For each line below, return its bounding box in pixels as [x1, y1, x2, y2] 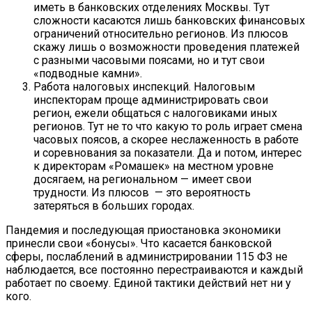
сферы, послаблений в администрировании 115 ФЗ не [6, 249, 288, 263]
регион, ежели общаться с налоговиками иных [33, 106, 277, 120]
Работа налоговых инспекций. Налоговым [33, 79, 255, 93]
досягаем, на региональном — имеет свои [33, 172, 251, 186]
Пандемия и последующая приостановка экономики [6, 223, 281, 237]
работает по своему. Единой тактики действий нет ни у [6, 276, 291, 290]
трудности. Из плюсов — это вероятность [33, 185, 251, 199]
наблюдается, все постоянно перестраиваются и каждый [6, 263, 303, 276]
